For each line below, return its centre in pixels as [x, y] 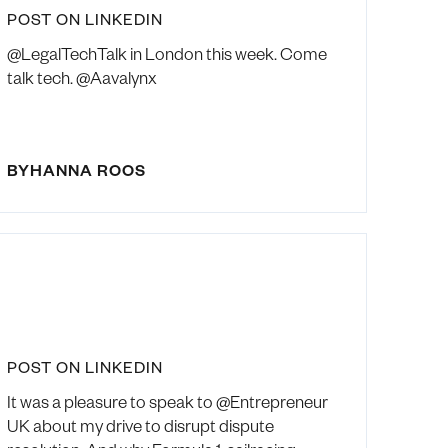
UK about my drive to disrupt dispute [141, 425]
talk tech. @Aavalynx [82, 77]
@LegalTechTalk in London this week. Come [167, 53]
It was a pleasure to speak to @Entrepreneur [168, 401]
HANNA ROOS [88, 170]
